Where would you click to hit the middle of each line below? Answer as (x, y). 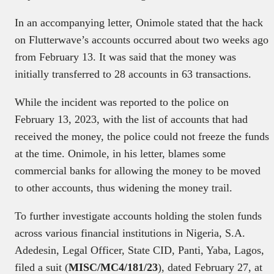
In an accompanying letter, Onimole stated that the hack (139, 22)
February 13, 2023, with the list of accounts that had (131, 119)
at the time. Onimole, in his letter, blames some (120, 153)
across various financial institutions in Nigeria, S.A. (130, 233)
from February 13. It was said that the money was (125, 57)
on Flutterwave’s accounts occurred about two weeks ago (142, 39)
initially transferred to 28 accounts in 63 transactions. (133, 74)
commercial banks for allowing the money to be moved (138, 170)
